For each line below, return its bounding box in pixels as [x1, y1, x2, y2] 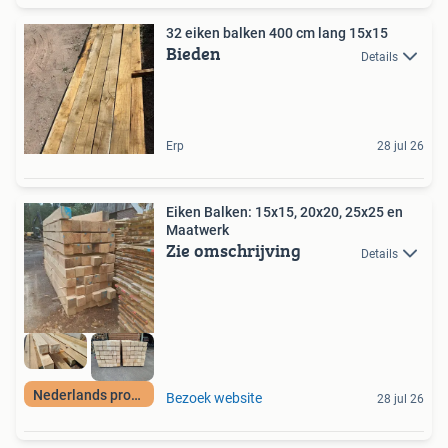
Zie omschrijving [166, 237, 301, 265]
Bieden [166, 40, 221, 68]
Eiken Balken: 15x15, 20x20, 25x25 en [166, 204, 403, 221]
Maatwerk [166, 222, 229, 239]
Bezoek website [166, 389, 262, 406]
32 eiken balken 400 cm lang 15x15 [166, 25, 388, 42]
